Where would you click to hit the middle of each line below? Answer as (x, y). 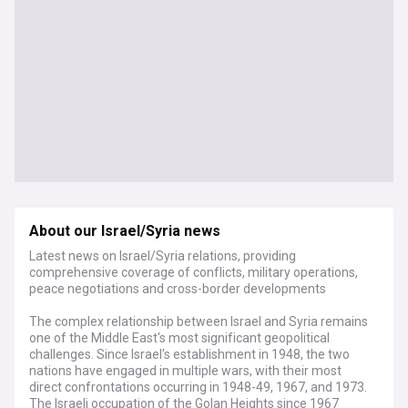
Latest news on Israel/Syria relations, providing (163, 256)
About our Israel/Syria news (125, 231)
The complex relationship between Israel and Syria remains (199, 321)
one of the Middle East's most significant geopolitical (179, 338)
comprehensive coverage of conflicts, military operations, (194, 272)
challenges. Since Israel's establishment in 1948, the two (189, 354)
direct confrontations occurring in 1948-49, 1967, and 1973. (198, 387)
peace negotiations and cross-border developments (178, 289)
